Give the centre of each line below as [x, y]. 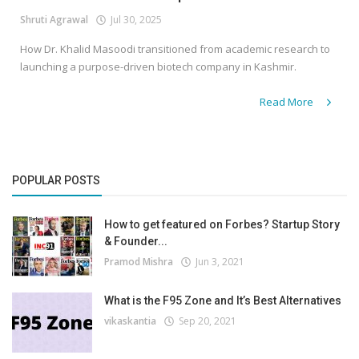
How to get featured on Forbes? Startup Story [222, 225]
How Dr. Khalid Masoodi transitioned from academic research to [175, 49]
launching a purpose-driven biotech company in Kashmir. [158, 67]
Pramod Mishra [139, 262]
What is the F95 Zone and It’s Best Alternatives [223, 301]
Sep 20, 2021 [205, 321]
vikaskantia [130, 321]
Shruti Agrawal [54, 20]
